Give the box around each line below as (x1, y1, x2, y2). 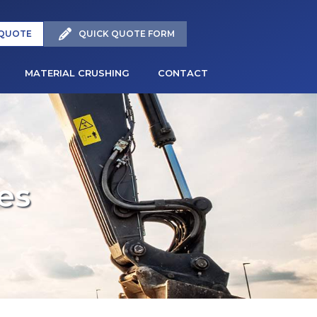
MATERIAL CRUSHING (24, 67, 129, 79)
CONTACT (157, 67, 208, 79)
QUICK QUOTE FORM (79, 28, 175, 39)
